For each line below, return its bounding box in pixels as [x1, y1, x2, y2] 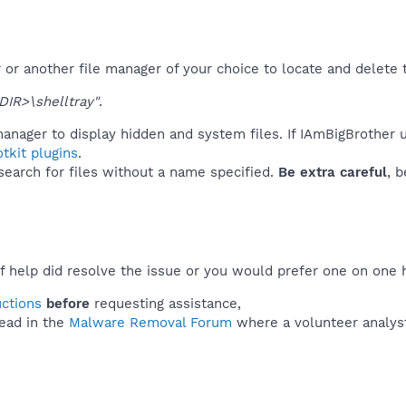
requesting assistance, [90, 295, 241, 312]
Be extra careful [278, 163, 387, 180]
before [46, 295, 90, 312]
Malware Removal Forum [69, 314, 232, 331]
